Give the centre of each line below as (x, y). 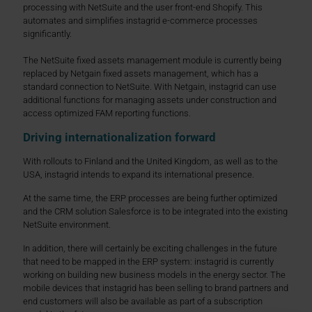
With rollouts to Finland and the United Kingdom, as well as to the (150, 161)
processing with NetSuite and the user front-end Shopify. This (143, 7)
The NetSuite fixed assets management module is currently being (152, 60)
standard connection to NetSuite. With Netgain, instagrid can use (150, 86)
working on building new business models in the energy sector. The (154, 274)
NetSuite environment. (67, 224)
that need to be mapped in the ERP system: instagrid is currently (148, 261)
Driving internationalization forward (119, 137)
